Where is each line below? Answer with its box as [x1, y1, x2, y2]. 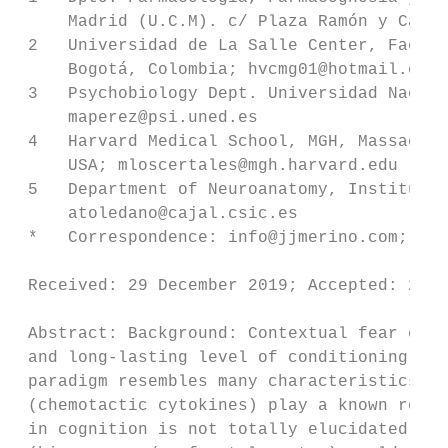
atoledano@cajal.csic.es [18, 205, 298, 223]
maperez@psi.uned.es [18, 109, 258, 127]
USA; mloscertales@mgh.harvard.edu [18, 157, 398, 175]
